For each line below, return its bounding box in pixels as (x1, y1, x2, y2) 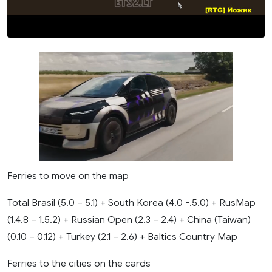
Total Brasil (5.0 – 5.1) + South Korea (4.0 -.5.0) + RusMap (7, 196, 256, 208)
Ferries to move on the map (7, 169, 129, 182)
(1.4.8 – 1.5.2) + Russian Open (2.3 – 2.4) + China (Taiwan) (7, 213, 251, 225)
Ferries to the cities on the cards (7, 257, 151, 269)
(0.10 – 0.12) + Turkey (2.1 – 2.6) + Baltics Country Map (7, 230, 237, 242)
